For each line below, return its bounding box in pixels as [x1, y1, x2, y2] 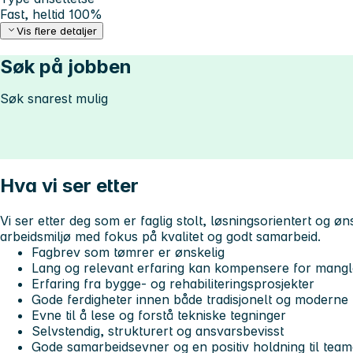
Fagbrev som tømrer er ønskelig [32, 244, 225, 261]
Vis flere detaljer [17, 24, 98, 38]
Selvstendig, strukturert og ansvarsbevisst [32, 323, 284, 340]
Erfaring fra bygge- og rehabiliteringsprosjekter [32, 276, 314, 292]
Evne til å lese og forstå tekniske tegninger [32, 307, 286, 324]
